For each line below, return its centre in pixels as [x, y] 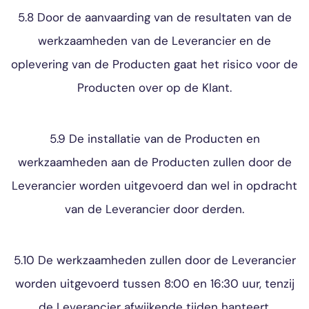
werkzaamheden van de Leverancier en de [154, 41]
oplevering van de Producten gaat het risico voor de [154, 64]
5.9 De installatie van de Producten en [154, 139]
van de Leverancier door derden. [154, 209]
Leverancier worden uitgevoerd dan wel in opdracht [154, 186]
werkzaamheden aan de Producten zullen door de [154, 162]
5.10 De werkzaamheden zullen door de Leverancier [154, 260]
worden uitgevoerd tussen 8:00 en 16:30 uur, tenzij [154, 283]
